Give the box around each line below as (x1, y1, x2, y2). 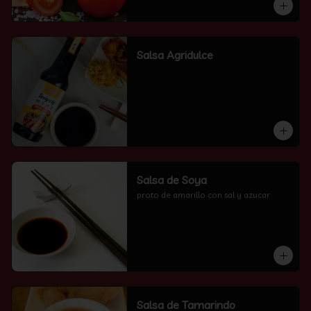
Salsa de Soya (136, 173, 207, 187)
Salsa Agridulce (136, 48, 213, 62)
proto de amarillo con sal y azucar (136, 190, 270, 200)
